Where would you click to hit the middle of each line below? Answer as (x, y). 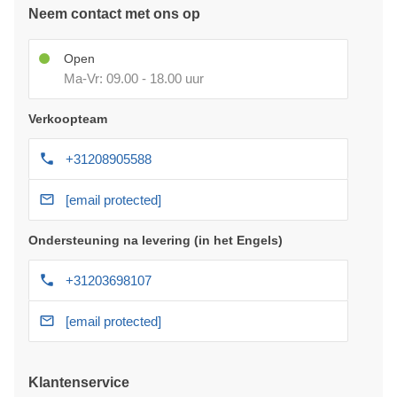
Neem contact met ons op (114, 13)
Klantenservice (79, 382)
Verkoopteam (68, 118)
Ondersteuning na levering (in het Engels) (156, 240)
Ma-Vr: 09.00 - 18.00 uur (134, 78)
